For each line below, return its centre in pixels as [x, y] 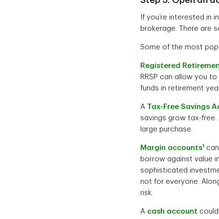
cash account [172, 211]
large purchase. [166, 129]
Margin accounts [171, 148]
